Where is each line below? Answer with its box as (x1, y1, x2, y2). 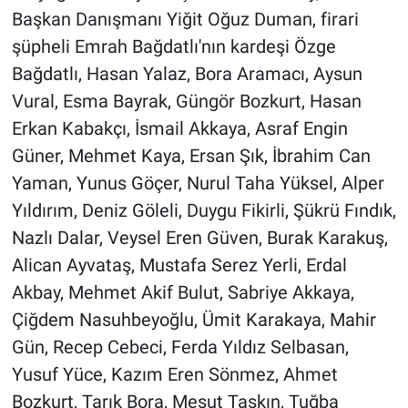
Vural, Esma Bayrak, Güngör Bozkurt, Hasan (11, 90, 362, 113)
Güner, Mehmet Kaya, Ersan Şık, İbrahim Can (11, 145, 371, 168)
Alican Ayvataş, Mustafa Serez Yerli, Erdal (11, 254, 347, 277)
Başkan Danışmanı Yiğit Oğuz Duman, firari (11, 8, 359, 31)
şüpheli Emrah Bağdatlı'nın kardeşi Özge (11, 36, 336, 58)
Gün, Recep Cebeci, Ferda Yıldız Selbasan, (11, 336, 349, 359)
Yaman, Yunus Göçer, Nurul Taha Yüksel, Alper (11, 172, 384, 195)
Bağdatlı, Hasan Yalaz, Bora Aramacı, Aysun (11, 63, 362, 86)
